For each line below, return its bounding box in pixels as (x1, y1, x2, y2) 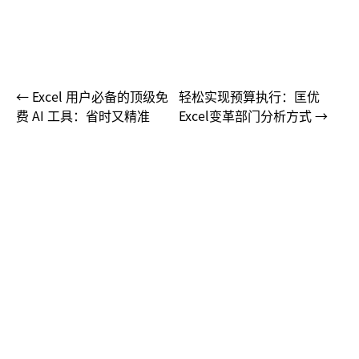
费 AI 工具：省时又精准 (16, 106, 150, 126)
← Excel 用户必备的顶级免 (16, 87, 168, 107)
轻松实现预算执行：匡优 (178, 87, 320, 107)
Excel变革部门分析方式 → (178, 106, 328, 126)
